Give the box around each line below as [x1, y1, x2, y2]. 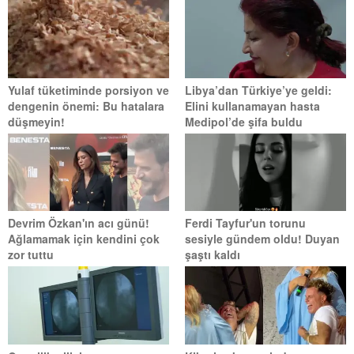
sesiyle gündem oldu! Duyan [185, 231, 340, 247]
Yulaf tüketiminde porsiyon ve [8, 81, 169, 98]
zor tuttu [8, 247, 54, 263]
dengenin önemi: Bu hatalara [8, 97, 164, 114]
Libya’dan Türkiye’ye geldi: [185, 81, 332, 98]
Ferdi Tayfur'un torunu [185, 215, 306, 232]
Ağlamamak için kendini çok [8, 231, 160, 247]
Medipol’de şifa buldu [185, 113, 303, 130]
